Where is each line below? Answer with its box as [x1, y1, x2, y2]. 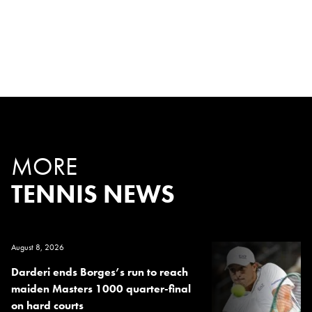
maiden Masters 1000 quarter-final [11, 281, 191, 297]
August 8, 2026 [11, 242, 64, 253]
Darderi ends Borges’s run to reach [11, 265, 188, 280]
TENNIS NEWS [11, 178, 175, 211]
